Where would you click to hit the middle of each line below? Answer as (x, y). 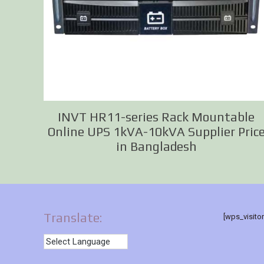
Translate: (73, 217)
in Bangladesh (156, 146)
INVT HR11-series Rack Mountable (156, 117)
